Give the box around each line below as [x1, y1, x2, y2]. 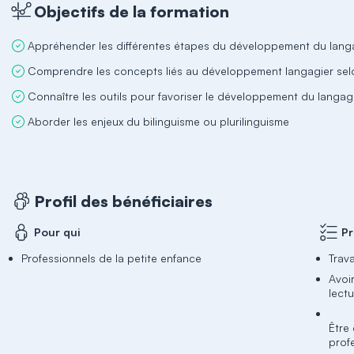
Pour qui [34, 225, 81, 239]
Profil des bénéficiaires [34, 190, 213, 211]
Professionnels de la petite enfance [21, 251, 202, 265]
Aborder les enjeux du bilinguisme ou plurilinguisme [28, 115, 290, 128]
